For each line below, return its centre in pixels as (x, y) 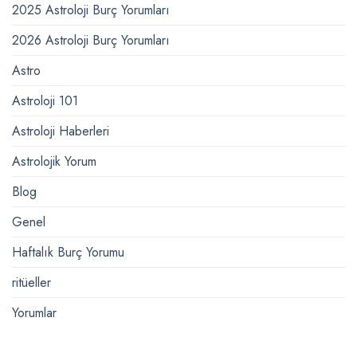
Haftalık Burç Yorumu (68, 252)
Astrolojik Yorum (54, 161)
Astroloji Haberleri (61, 131)
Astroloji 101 (45, 101)
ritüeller (31, 282)
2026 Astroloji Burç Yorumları (91, 40)
